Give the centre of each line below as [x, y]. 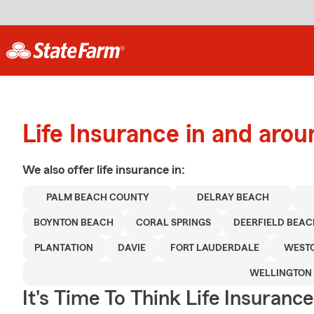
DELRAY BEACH [233, 198]
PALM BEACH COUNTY [97, 198]
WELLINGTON [280, 273]
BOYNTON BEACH [74, 223]
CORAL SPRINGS [173, 223]
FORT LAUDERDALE [215, 248]
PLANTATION [64, 248]
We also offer [60, 170]
